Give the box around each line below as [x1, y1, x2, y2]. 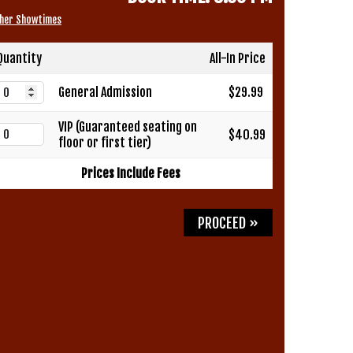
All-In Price [210, 50, 266, 66]
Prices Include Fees [81, 165, 180, 181]
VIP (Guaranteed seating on [58, 118, 197, 135]
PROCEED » [198, 214, 258, 232]
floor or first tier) [58, 134, 151, 150]
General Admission [58, 84, 152, 100]
